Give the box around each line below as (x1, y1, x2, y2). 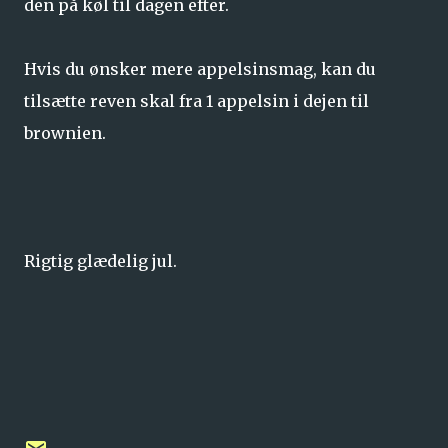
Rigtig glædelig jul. (24, 251, 177, 271)
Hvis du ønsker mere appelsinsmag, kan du (24, 59, 376, 79)
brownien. (24, 123, 106, 143)
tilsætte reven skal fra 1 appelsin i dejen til (24, 91, 369, 111)
